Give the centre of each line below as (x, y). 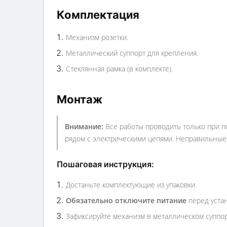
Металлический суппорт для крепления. (132, 53)
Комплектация (98, 15)
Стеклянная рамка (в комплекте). (119, 69)
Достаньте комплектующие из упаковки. (131, 185)
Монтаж (80, 99)
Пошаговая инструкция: (105, 164)
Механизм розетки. (97, 37)
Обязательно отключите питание (126, 200)
